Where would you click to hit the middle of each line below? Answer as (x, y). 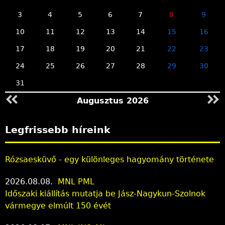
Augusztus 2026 (113, 101)
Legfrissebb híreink (58, 130)
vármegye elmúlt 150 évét (58, 205)
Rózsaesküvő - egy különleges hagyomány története (109, 159)
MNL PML (76, 181)
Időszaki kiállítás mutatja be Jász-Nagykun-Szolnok (105, 193)
